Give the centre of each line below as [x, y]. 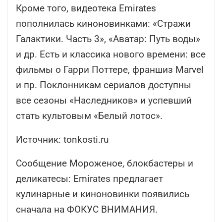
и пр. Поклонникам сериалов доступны [104, 85]
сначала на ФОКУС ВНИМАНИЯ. [87, 210]
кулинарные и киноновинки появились [103, 194]
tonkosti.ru [85, 140]
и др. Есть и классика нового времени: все [111, 55]
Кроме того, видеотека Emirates [86, 8]
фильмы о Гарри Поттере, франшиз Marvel [110, 70]
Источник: [38, 140]
